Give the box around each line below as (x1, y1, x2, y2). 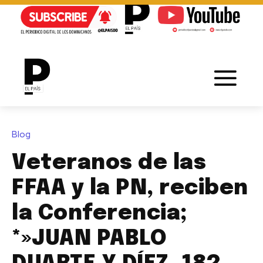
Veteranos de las (12, 152, 206, 174)
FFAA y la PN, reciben (12, 177, 248, 199)
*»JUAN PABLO (12, 228, 167, 249)
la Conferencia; (12, 203, 187, 224)
